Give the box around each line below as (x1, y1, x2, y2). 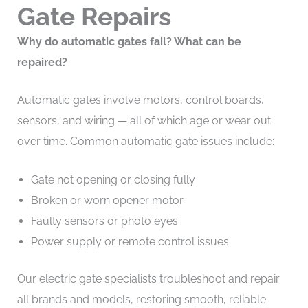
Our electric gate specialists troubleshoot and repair (16, 272, 280, 285)
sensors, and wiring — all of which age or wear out (16, 114, 271, 128)
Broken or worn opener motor (30, 193, 184, 207)
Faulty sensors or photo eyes (30, 214, 178, 228)
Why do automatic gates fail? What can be (16, 34, 241, 48)
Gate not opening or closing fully (30, 173, 195, 186)
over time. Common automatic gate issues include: (16, 135, 274, 148)
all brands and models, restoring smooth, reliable (16, 292, 266, 306)
